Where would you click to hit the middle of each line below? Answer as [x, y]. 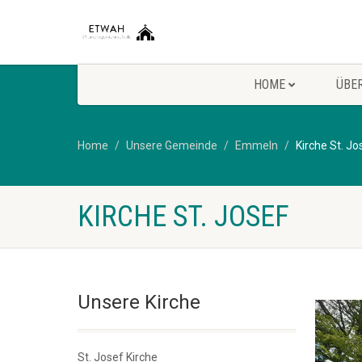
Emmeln [257, 145]
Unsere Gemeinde [172, 145]
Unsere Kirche [139, 302]
